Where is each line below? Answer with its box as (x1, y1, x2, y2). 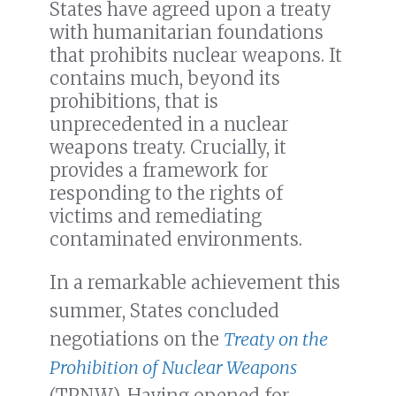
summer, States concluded (49, 300, 279, 323)
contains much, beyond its (49, 67, 280, 90)
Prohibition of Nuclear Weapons (49, 356, 297, 379)
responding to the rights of (49, 182, 283, 205)
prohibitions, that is (49, 90, 218, 113)
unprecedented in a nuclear (49, 113, 289, 136)
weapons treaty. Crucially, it (49, 136, 286, 159)
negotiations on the (49, 328, 224, 351)
